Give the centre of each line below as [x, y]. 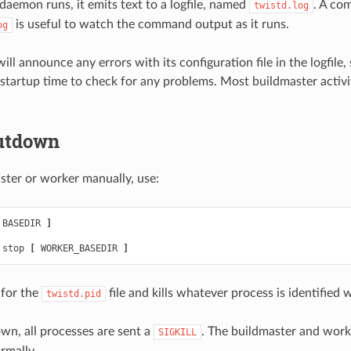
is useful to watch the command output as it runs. [150, 24]
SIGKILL [177, 332]
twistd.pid [73, 293]
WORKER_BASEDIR [79, 248]
